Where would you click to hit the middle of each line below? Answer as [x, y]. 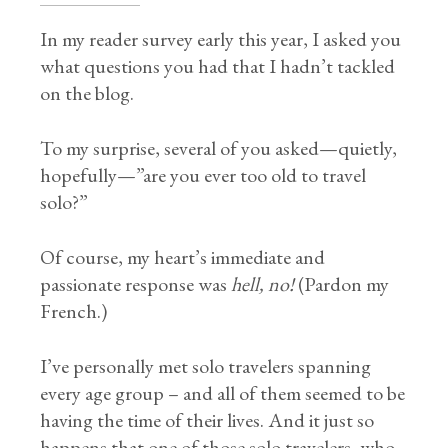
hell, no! [263, 284]
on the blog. [87, 93]
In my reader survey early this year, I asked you [221, 39]
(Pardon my [342, 284]
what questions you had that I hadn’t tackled [218, 66]
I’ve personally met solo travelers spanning [206, 366]
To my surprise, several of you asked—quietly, [219, 148]
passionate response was [136, 284]
